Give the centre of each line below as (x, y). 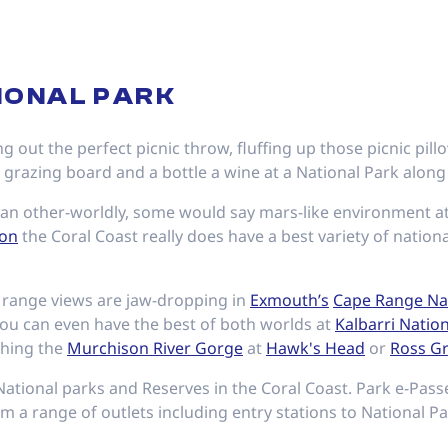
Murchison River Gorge (155, 348)
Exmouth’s (289, 300)
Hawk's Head (315, 348)
